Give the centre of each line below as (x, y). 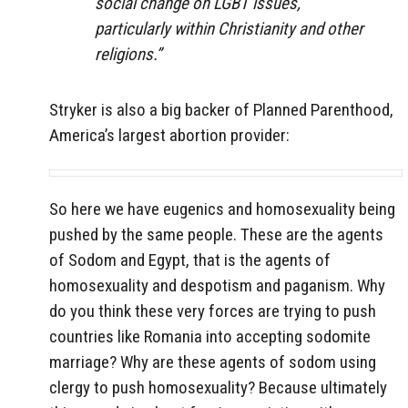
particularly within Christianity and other (229, 28)
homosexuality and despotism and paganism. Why (217, 286)
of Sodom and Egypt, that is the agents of (190, 260)
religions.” (128, 54)
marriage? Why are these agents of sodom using (213, 362)
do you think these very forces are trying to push (213, 311)
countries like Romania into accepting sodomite (210, 337)
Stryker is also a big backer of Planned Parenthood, (221, 109)
